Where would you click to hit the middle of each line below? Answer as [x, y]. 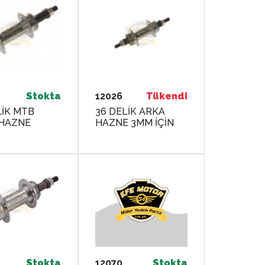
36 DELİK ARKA [130, 112]
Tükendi [167, 96]
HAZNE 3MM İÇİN [135, 123]
